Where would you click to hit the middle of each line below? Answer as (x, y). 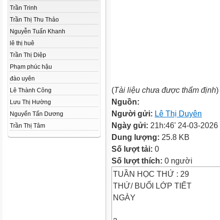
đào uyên (22, 79)
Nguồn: (125, 102)
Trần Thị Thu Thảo (34, 20)
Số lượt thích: (137, 161)
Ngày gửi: (131, 125)
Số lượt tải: (133, 149)
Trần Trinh (24, 8)
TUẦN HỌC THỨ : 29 (151, 174)
